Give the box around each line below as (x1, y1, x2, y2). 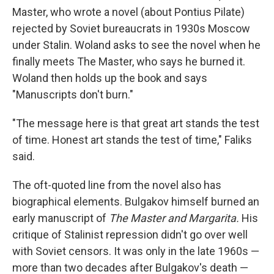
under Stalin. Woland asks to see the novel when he (12, 39, 261, 51)
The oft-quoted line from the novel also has (12, 179, 221, 191)
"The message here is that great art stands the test (12, 117, 259, 130)
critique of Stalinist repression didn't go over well (12, 228, 248, 241)
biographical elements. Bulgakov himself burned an (12, 195, 259, 208)
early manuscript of (12, 212, 109, 224)
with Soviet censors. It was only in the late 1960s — (12, 245, 259, 257)
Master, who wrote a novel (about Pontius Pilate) (12, 6, 245, 18)
